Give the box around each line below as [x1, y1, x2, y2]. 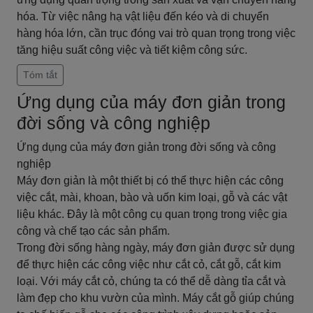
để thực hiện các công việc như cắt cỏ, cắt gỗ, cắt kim [17, 259, 281, 270]
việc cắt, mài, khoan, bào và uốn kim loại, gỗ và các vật [17, 191, 287, 203]
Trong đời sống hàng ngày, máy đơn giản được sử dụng [17, 242, 295, 254]
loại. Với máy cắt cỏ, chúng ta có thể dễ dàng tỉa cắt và [17, 275, 286, 287]
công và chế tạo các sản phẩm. [17, 225, 170, 237]
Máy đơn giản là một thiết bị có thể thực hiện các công [17, 175, 284, 187]
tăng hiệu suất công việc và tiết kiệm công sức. [17, 44, 247, 56]
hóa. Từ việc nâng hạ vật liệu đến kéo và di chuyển [17, 10, 269, 22]
